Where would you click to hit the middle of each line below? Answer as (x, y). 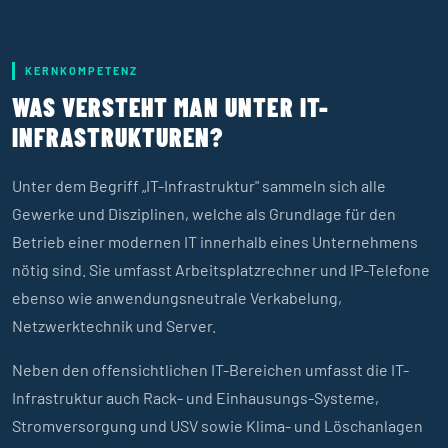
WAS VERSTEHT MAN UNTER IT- (170, 106)
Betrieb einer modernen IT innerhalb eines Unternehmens (215, 241)
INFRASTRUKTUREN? (118, 136)
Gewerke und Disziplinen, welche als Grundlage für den (204, 213)
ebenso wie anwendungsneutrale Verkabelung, (177, 297)
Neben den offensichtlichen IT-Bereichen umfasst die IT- (210, 369)
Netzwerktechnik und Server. (114, 325)
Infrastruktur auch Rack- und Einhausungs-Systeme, (195, 397)
